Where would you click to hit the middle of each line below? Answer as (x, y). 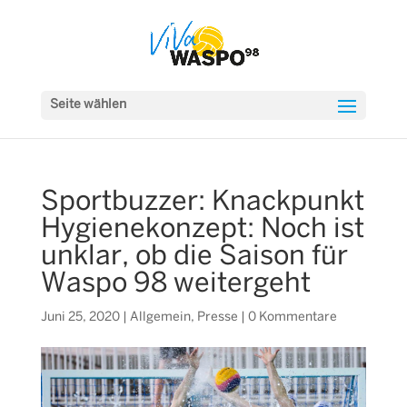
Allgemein (160, 318)
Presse (217, 318)
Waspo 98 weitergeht (175, 284)
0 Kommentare (292, 318)
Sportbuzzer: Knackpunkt (202, 203)
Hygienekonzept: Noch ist (202, 230)
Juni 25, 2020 (80, 318)
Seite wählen (88, 105)
